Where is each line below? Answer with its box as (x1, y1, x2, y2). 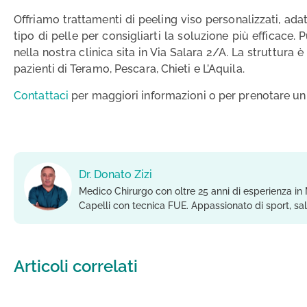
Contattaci (14, 88, 69, 102)
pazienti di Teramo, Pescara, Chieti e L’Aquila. (14, 62, 245, 76)
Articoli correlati (14, 256, 138, 276)
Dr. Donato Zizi (79, 167, 152, 181)
